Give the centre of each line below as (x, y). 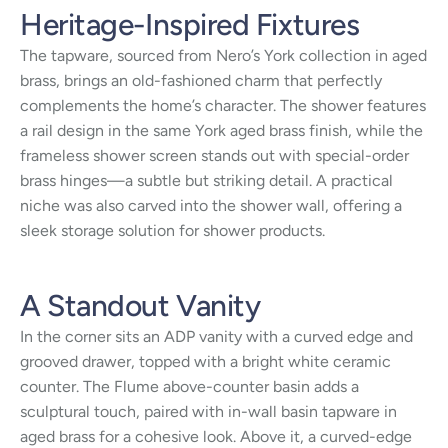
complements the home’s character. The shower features (223, 105)
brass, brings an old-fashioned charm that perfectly (201, 80)
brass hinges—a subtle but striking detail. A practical (206, 180)
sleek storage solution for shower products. (172, 230)
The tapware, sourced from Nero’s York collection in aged (223, 55)
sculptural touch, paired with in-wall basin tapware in (208, 411)
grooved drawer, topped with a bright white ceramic (205, 361)
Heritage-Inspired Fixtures (190, 24)
